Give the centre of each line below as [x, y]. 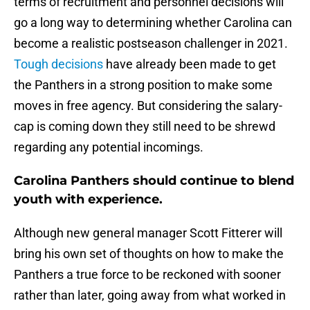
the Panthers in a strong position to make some [143, 85]
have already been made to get [190, 64]
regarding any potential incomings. [109, 147]
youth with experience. [88, 200]
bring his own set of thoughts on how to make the [149, 254]
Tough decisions [58, 64]
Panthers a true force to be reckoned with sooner [147, 275]
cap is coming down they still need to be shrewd [145, 127]
